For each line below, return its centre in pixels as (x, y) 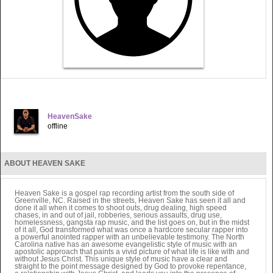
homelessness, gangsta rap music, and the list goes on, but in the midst (132, 222)
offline (58, 126)
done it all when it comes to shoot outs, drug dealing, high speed (121, 207)
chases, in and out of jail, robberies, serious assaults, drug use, (119, 215)
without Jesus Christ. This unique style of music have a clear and (121, 259)
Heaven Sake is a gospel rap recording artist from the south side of (125, 193)
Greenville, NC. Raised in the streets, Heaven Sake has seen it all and (130, 200)
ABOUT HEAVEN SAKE (45, 163)
